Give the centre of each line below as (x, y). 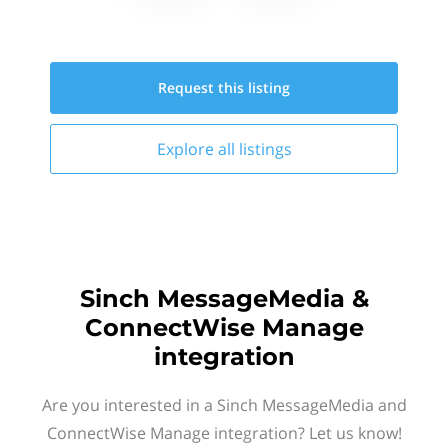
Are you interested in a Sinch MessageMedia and (224, 405)
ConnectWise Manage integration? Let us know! (224, 433)
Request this (203, 87)
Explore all (197, 149)
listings (265, 149)
